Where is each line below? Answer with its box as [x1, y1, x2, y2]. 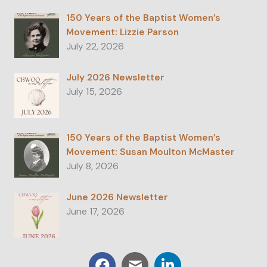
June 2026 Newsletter [66, 191, 168, 204]
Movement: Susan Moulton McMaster [66, 145, 235, 158]
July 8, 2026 [66, 160, 119, 172]
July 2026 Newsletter [66, 72, 164, 84]
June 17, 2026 [66, 206, 125, 218]
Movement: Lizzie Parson [66, 26, 179, 38]
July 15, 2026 [66, 86, 122, 98]
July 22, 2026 [66, 40, 124, 52]
